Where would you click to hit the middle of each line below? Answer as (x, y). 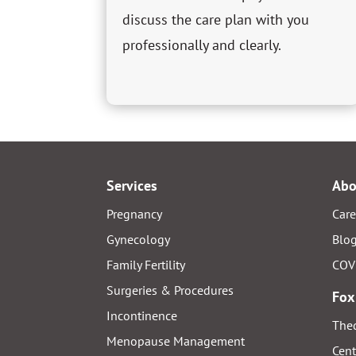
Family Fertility (146, 264)
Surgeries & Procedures (170, 290)
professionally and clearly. (202, 45)
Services (132, 185)
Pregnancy (135, 213)
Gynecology (139, 239)
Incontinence (142, 315)
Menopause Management (176, 341)
